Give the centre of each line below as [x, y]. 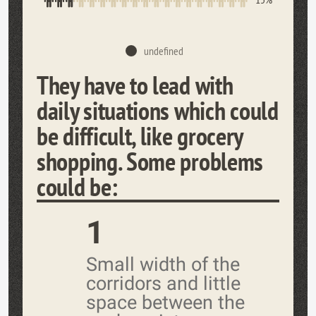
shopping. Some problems [150, 161]
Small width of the [163, 264]
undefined [164, 50]
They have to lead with [135, 85]
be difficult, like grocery [140, 135]
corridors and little [163, 283]
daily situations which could [158, 110]
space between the [165, 302]
